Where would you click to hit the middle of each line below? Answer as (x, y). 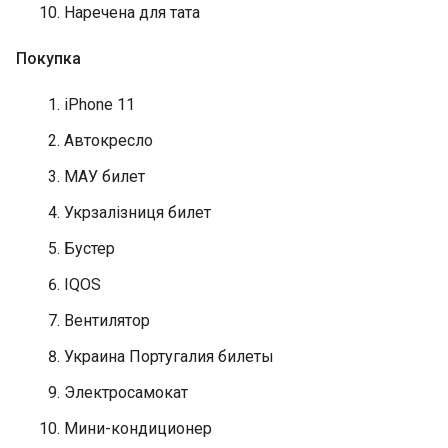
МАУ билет (104, 176)
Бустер (89, 248)
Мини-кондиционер (138, 428)
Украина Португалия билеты (171, 356)
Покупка (48, 58)
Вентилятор (109, 320)
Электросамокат (126, 392)
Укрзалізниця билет (137, 212)
